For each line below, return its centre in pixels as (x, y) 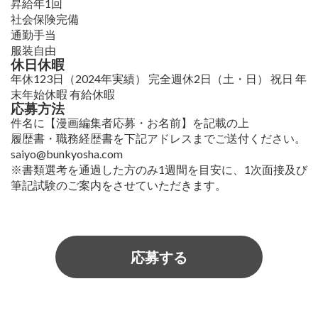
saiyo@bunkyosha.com (67, 154)
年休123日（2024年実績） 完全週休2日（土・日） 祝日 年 (159, 79)
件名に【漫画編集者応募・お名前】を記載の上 (130, 123)
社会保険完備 (45, 19)
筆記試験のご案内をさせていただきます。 (119, 185)
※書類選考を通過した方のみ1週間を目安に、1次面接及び (159, 170)
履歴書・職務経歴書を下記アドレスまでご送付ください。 (158, 138)
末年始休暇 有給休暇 (63, 94)
